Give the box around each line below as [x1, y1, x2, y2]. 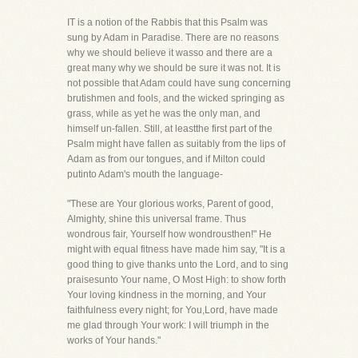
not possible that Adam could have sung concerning [67, 78, 291, 89]
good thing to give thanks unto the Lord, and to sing [67, 259, 288, 270]
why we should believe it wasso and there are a [67, 47, 272, 58]
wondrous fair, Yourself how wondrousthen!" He [67, 229, 272, 240]
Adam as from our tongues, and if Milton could [67, 153, 265, 165]
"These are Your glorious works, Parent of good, [67, 198, 273, 209]
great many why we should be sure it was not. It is [67, 62, 280, 74]
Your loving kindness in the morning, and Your [67, 289, 266, 300]
